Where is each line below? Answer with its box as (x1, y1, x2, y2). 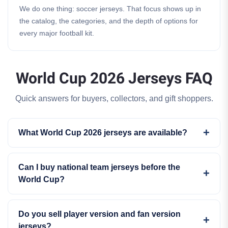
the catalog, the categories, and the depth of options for (19, 17, 198, 25)
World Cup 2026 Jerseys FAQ (15, 68, 213, 90)
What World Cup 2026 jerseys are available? (18, 128, 187, 137)
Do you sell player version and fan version (18, 210, 181, 218)
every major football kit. (19, 29, 94, 37)
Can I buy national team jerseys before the (18, 163, 180, 172)
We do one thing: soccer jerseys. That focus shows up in (19, 5, 201, 13)
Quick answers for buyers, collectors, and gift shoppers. (15, 94, 213, 103)
